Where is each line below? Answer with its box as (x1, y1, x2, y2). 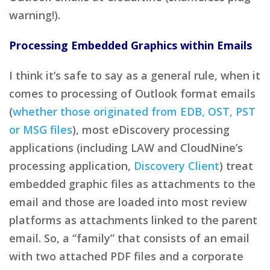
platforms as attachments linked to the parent (9, 212, 257, 227)
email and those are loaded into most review (9, 194, 247, 209)
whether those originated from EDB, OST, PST (13, 104, 256, 119)
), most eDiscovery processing (72, 122, 230, 137)
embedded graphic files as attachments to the (9, 176, 256, 191)
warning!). (9, 7, 60, 22)
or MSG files (9, 122, 72, 137)
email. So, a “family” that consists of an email (9, 230, 250, 245)
